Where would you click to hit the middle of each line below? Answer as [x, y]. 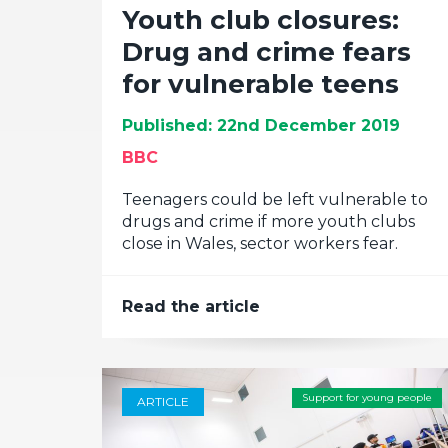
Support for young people [367, 397]
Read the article [191, 306]
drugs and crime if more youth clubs [268, 221]
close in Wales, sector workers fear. [260, 243]
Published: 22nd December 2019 [261, 125]
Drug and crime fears [266, 52]
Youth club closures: [260, 20]
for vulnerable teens [260, 84]
